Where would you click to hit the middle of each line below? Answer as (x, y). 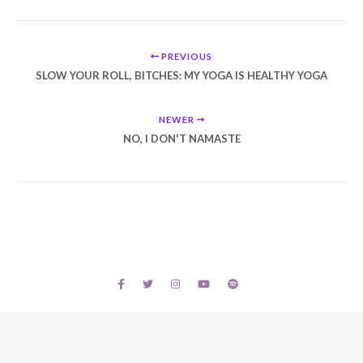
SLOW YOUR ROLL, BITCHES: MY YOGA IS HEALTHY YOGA (181, 75)
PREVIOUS (185, 56)
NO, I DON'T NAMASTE (181, 138)
